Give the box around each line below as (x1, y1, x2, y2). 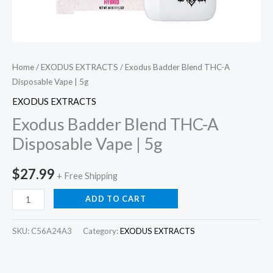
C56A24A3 (31, 226, 72, 236)
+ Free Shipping (57, 170, 118, 181)
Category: (83, 226, 120, 236)
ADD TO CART (85, 194, 146, 204)
